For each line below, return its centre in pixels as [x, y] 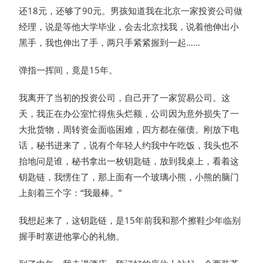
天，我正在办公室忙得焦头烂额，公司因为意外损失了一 [129, 114]
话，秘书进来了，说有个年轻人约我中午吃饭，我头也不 [129, 145]
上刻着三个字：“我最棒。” [70, 193]
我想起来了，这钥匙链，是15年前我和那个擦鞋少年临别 [130, 220]
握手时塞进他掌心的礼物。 [72, 236]
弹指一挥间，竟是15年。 [68, 70]
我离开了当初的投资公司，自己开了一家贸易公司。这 [125, 98]
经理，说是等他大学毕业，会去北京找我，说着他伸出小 [129, 27]
